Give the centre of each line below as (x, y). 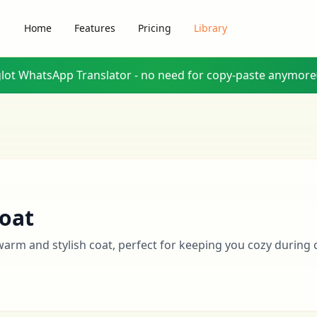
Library (210, 28)
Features (94, 28)
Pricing (154, 28)
